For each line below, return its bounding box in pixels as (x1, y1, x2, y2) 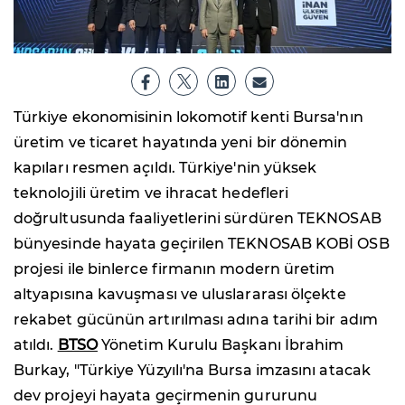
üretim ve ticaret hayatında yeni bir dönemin (14, 134, 348, 152)
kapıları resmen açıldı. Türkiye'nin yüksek (14, 159, 317, 177)
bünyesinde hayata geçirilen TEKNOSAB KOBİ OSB (14, 235, 390, 253)
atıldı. (14, 336, 58, 354)
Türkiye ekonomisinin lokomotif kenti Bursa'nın (14, 108, 363, 127)
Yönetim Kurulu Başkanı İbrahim (97, 336, 344, 354)
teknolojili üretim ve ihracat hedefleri (14, 184, 289, 202)
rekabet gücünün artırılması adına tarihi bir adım (14, 311, 378, 329)
